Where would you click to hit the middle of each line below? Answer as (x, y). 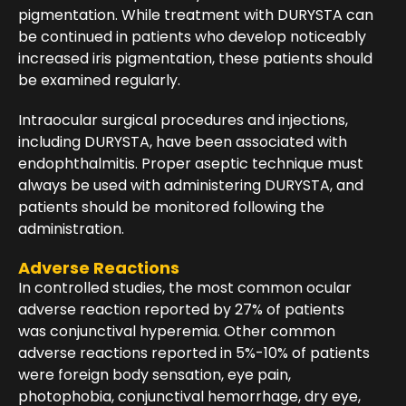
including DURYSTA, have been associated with (183, 142)
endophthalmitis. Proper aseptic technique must (191, 164)
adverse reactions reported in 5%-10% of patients (194, 353)
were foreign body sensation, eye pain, (155, 375)
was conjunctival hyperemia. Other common (177, 332)
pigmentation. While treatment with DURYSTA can (196, 15)
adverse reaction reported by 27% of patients (181, 310)
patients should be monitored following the (171, 208)
